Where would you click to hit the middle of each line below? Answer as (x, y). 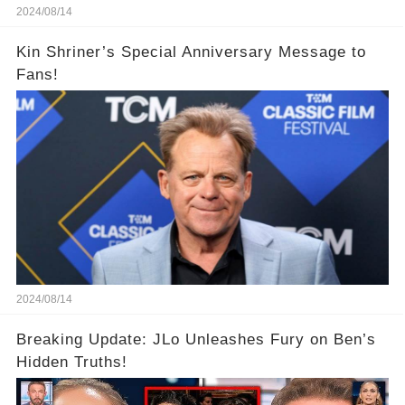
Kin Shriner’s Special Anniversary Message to (191, 52)
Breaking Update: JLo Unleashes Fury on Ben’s (196, 340)
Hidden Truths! (71, 363)
